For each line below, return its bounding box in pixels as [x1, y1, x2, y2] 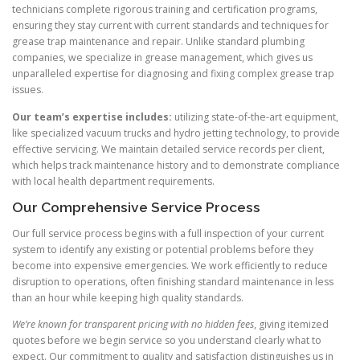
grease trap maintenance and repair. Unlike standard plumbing [12, 35, 305, 49]
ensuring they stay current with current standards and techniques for [12, 18, 329, 33]
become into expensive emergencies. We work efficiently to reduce [12, 258, 328, 272]
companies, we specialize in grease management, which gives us [12, 51, 313, 65]
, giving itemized [254, 317, 329, 331]
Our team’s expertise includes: [12, 109, 172, 124]
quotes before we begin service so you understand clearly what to [12, 333, 321, 347]
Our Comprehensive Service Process [12, 198, 260, 215]
